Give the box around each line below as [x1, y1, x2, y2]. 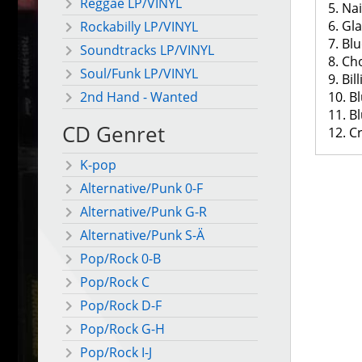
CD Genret [62, 120, 165, 149]
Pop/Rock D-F [80, 297, 162, 315]
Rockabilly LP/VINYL [80, 18, 198, 36]
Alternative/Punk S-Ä [80, 226, 204, 245]
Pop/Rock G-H [80, 320, 165, 339]
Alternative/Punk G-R [80, 203, 207, 221]
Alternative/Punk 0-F [80, 179, 203, 198]
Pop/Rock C [80, 273, 149, 292]
